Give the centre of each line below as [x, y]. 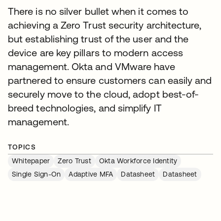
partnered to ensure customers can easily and [110, 80]
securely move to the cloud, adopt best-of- [104, 94]
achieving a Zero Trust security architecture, [105, 25]
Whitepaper [31, 161]
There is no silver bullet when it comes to [98, 11]
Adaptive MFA [91, 174]
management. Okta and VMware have [92, 66]
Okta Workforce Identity [138, 161]
